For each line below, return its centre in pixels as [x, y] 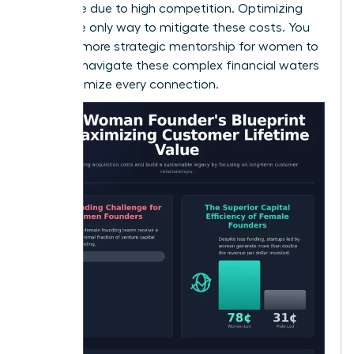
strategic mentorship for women [208, 46]
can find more [72, 46]
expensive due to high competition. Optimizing [166, 8]
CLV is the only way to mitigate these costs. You [169, 27]
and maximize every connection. [124, 84]
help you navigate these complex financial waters [174, 65]
